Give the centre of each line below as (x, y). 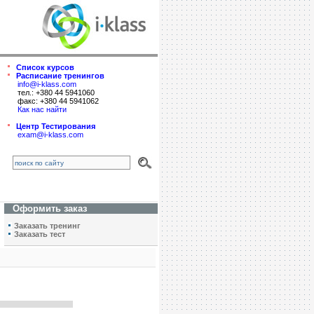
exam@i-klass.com (50, 135)
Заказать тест (40, 234)
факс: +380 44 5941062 (58, 101)
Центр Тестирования (56, 126)
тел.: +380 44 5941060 (56, 93)
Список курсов (45, 67)
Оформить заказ (50, 209)
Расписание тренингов (60, 76)
